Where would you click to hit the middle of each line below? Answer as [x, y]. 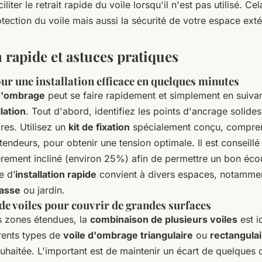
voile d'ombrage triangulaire [128, 235]
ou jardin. [43, 190]
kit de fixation [99, 127]
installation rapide [56, 175]
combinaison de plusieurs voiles [164, 220]
